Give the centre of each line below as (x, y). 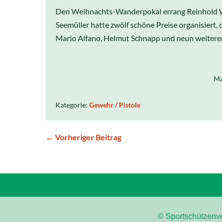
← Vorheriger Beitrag (83, 137)
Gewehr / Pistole (115, 105)
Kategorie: (72, 105)
